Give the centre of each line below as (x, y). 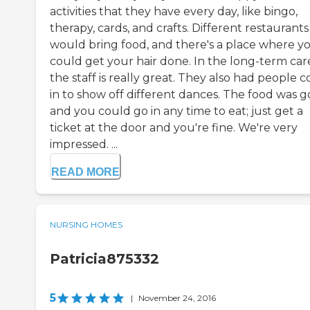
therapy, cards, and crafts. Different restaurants (179, 28)
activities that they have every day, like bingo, (174, 12)
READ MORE (85, 172)
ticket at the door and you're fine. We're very (174, 128)
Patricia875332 (104, 259)
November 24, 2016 (177, 298)
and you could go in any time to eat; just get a (176, 111)
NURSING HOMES (86, 225)
